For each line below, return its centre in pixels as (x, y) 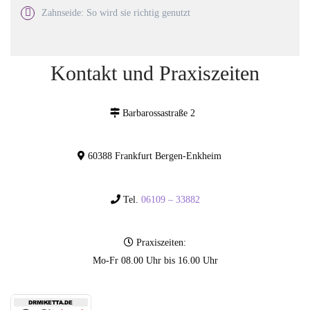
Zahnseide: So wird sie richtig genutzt (116, 12)
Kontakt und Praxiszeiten (155, 73)
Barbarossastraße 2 (160, 113)
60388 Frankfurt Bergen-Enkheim (159, 156)
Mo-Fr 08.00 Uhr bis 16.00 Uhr (155, 261)
